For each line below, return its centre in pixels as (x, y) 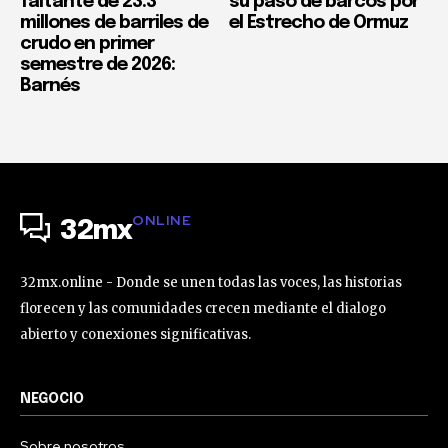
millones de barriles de (114, 22)
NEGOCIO (52, 398)
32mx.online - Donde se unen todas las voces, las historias (211, 282)
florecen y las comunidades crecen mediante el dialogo (203, 308)
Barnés (50, 85)
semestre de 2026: (97, 64)
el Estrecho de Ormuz (318, 22)
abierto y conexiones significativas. (135, 334)
